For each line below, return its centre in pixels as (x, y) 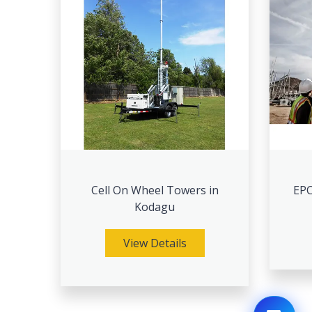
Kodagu (155, 207)
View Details (155, 243)
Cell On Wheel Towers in (155, 190)
